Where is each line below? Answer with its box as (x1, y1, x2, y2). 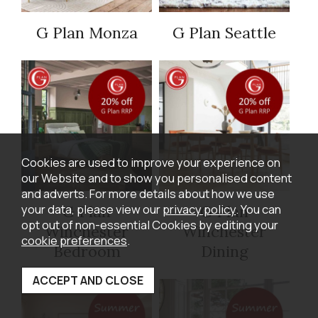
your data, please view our (21, 201, 163, 217)
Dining (201, 241, 248, 262)
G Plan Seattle (172, 23, 276, 43)
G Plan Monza (35, 23, 138, 43)
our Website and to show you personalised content (21, 170, 292, 186)
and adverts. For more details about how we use (21, 185, 275, 202)
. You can (236, 201, 281, 217)
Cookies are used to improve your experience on (21, 154, 280, 170)
